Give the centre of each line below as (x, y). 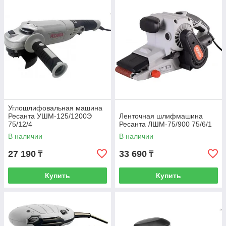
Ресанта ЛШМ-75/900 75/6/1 (165, 124)
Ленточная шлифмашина (161, 116)
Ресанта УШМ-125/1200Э (50, 116)
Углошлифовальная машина (55, 108)
